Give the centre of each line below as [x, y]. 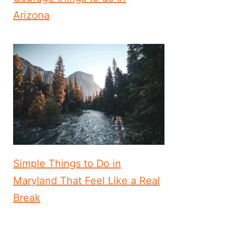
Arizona [31, 15]
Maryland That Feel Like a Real [87, 180]
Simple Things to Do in [67, 163]
